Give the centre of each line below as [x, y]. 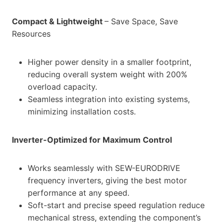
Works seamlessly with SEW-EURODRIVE [104, 168]
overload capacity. [62, 86]
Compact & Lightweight [58, 21]
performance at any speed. [79, 193]
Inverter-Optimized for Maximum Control [92, 139]
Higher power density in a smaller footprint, [110, 62]
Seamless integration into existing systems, [109, 99]
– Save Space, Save [141, 21]
